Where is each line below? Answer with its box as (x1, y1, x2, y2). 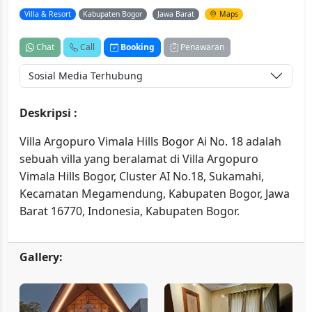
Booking (118, 41, 155, 54)
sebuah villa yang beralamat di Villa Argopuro (19, 151, 258, 167)
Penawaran (178, 41, 224, 54)
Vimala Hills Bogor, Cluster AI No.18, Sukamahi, (19, 169, 264, 185)
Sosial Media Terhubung (29, 69, 143, 83)
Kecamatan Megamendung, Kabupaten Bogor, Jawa (19, 186, 290, 202)
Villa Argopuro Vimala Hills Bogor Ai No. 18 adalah (19, 134, 281, 150)
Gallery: (19, 249, 63, 265)
